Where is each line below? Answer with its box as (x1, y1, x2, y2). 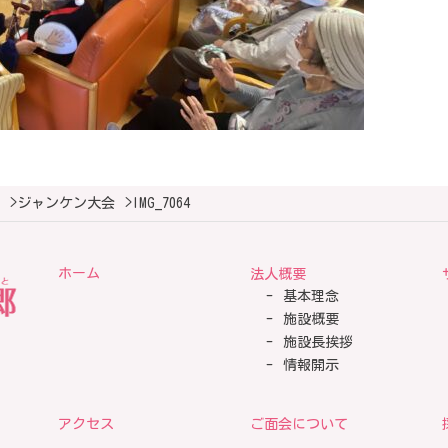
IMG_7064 (132, 196, 190, 210)
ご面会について (250, 417, 348, 431)
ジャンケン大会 (17, 196, 115, 210)
